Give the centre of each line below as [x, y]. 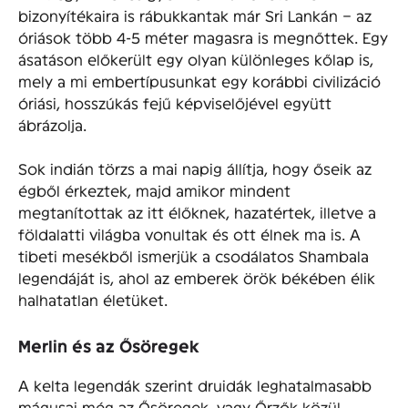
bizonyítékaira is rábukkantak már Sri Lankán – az [195, 15]
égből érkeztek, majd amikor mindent [154, 189]
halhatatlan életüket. [93, 299]
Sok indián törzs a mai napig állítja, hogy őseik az [195, 168]
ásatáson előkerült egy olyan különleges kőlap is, [196, 58]
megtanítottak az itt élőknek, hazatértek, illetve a [197, 211]
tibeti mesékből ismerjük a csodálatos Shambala [194, 255]
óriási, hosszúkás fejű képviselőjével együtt [175, 102]
